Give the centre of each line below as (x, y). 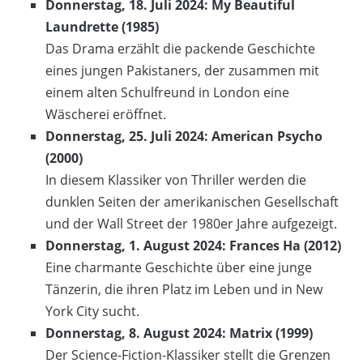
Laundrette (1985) (102, 26)
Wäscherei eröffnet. (106, 114)
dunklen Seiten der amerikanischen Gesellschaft (192, 201)
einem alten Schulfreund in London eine (167, 92)
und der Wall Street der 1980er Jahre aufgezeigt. (191, 223)
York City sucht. (92, 311)
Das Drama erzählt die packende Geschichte (180, 48)
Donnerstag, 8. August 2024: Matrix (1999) (179, 333)
